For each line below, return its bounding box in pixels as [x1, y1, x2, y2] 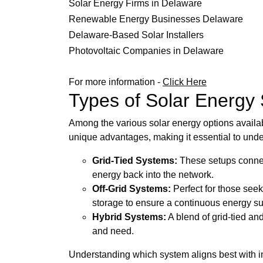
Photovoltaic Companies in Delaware [69, 45, 224, 56]
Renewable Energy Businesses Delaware [69, 14, 243, 24]
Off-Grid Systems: [92, 183, 171, 194]
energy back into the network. [92, 169, 214, 180]
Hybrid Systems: [92, 211, 166, 222]
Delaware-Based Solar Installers [69, 29, 204, 40]
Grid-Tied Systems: [92, 155, 177, 166]
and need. [92, 225, 134, 236]
